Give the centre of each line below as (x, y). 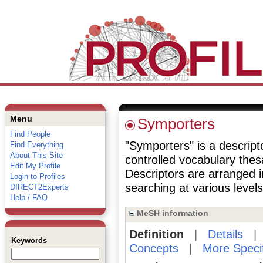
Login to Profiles (37, 176)
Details (225, 234)
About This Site (36, 155)
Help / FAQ (28, 198)
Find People (30, 134)
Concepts (154, 248)
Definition (156, 234)
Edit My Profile (35, 166)
